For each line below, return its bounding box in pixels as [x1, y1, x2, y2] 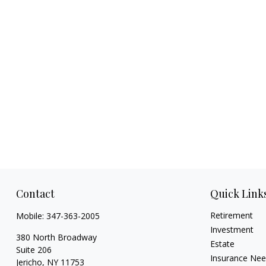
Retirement [210, 210, 254, 221]
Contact [15, 186, 55, 201]
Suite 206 [15, 244, 52, 255]
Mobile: [15, 210, 46, 221]
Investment [210, 224, 254, 235]
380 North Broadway [15, 232, 97, 243]
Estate [210, 238, 235, 249]
